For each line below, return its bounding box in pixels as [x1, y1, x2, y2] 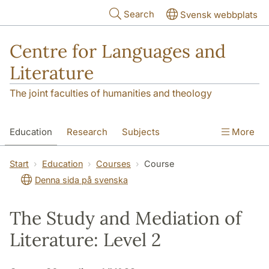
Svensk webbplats [180, 9, 258, 20]
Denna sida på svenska [35, 175, 128, 186]
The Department [126, 152, 196, 164]
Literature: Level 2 [10, 228, 161, 252]
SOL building [10, 152, 64, 164]
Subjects [122, 126, 160, 138]
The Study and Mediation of [10, 207, 241, 230]
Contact [78, 152, 112, 164]
